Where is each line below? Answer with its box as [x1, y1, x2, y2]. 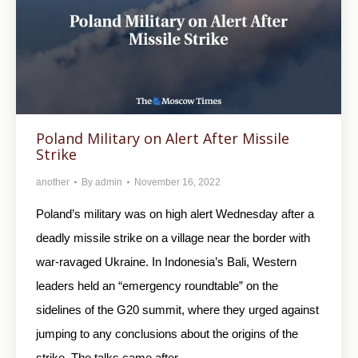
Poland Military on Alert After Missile [36, 128, 289, 148]
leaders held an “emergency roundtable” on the [36, 278, 278, 292]
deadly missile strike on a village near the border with [36, 230, 310, 245]
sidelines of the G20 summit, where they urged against [36, 302, 319, 316]
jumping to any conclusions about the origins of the [36, 326, 298, 340]
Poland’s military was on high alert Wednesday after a [36, 206, 314, 221]
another [36, 176, 70, 188]
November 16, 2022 [134, 176, 221, 188]
